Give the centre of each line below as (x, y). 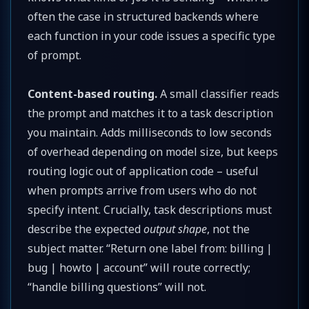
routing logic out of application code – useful (143, 171)
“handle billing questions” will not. (117, 287)
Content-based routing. (92, 93)
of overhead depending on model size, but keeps (153, 151)
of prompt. (54, 55)
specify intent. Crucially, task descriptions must (150, 209)
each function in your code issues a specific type (151, 36)
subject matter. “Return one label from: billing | (150, 248)
